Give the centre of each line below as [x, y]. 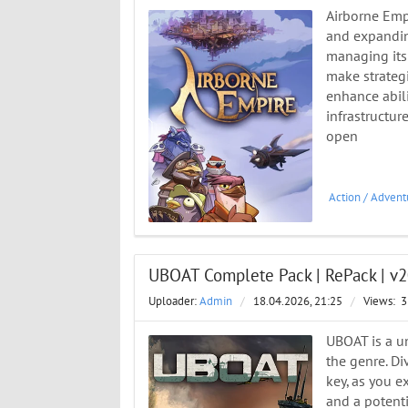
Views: [381, 302]
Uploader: [174, 302]
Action [345, 198]
